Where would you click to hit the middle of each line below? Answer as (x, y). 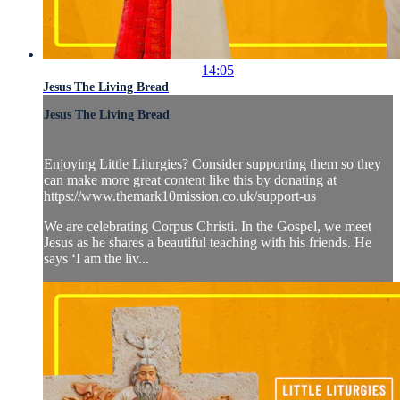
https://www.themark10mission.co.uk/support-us (180, 196)
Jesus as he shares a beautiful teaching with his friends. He (208, 242)
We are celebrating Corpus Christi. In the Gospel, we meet (208, 226)
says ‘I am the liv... (96, 258)
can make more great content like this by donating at (190, 179)
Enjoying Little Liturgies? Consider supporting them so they (212, 163)
